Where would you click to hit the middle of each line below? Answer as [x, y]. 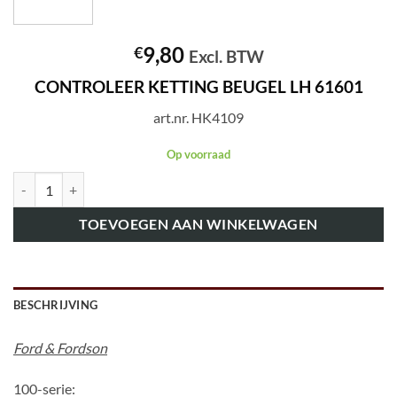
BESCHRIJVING [56, 305]
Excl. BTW [226, 57]
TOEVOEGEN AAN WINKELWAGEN [198, 225]
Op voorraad [198, 154]
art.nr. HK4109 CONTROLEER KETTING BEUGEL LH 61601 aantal [194, 182]
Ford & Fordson [60, 348]
